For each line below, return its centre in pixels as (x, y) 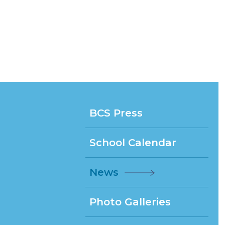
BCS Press (116, 113)
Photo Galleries (130, 202)
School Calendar (133, 143)
